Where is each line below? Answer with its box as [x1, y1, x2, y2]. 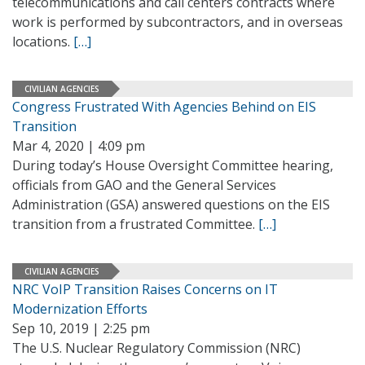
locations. [12, 33, 73, 51]
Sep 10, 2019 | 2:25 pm [12, 319, 150, 337]
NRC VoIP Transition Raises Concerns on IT [12, 280, 278, 298]
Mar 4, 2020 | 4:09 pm [12, 137, 145, 155]
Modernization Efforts [12, 300, 147, 318]
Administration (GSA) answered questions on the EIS [12, 196, 330, 213]
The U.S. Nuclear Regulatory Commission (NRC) [12, 339, 301, 357]
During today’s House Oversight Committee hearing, [12, 156, 333, 174]
